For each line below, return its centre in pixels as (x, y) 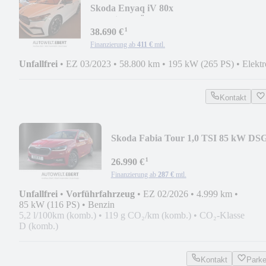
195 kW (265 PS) (201, 64)
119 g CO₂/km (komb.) (148, 215)
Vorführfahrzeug (100, 194)
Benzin (101, 204)
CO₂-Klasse (222, 215)
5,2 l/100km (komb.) (58, 215)
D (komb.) (39, 226)
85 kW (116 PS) (49, 204)
